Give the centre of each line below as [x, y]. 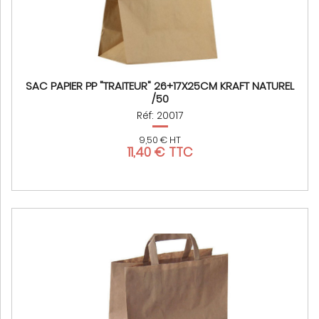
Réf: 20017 [160, 116]
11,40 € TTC [160, 152]
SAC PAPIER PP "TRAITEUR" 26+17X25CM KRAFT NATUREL [160, 86]
